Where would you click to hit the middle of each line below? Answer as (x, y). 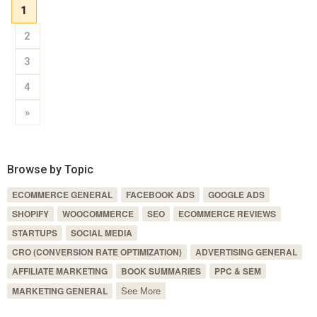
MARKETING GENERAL (59, 290)
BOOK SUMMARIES (161, 271)
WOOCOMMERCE (98, 213)
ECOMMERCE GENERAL (62, 194)
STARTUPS (34, 232)
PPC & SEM (237, 271)
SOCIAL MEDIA (101, 232)
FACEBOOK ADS (160, 194)
